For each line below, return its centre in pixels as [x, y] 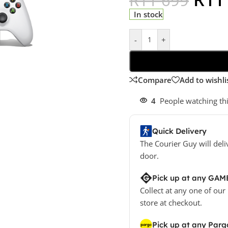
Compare [154, 80]
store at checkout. [171, 202]
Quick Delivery [179, 131]
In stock [149, 14]
